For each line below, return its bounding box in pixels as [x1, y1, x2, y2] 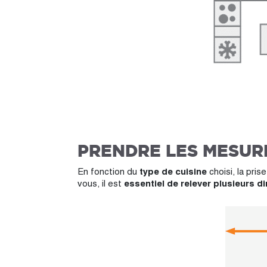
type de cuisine [139, 166, 207, 176]
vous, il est [77, 178, 124, 188]
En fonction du [77, 166, 139, 176]
